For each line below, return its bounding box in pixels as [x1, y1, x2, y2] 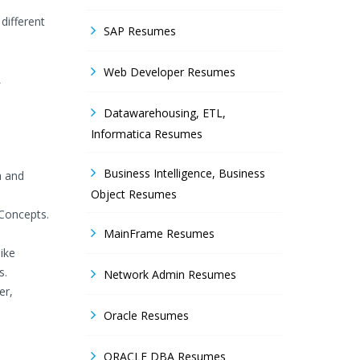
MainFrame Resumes [104, 226, 215, 241]
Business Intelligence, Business [104, 166, 265, 181]
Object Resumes [91, 186, 177, 202]
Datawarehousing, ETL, [104, 105, 226, 121]
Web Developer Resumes [104, 64, 235, 80]
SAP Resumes [104, 23, 176, 39]
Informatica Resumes [91, 126, 202, 141]
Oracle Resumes [104, 308, 189, 323]
